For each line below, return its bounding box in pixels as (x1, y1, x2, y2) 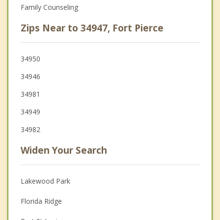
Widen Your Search (21, 144, 107, 157)
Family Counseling (21, 2, 78, 12)
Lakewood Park (21, 176, 70, 186)
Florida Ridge (21, 196, 62, 206)
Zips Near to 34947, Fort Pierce (21, 22, 164, 35)
